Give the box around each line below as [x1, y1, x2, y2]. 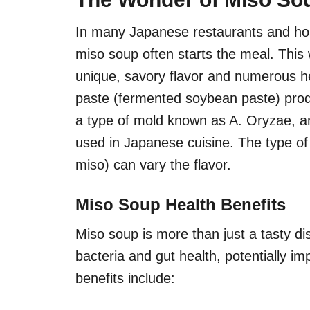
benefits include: [75, 271, 175, 286]
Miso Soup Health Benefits [75, 195, 286, 215]
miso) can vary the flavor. [75, 157, 231, 173]
